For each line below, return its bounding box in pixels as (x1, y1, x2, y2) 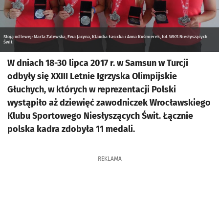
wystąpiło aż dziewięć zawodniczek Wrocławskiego (7, 97, 211, 108)
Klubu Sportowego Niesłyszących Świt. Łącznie (7, 110, 193, 121)
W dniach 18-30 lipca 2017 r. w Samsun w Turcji (7, 58, 188, 68)
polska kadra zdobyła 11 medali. (7, 124, 135, 134)
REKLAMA (97, 155, 122, 162)
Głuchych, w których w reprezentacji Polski (7, 84, 176, 95)
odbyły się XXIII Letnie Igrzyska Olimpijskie (7, 71, 177, 82)
